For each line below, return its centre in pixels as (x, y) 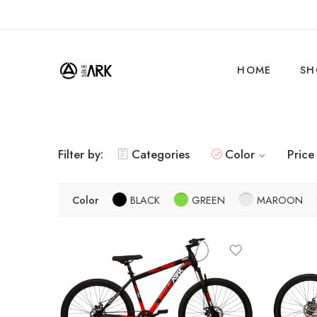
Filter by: (81, 154)
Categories (161, 154)
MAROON (280, 200)
